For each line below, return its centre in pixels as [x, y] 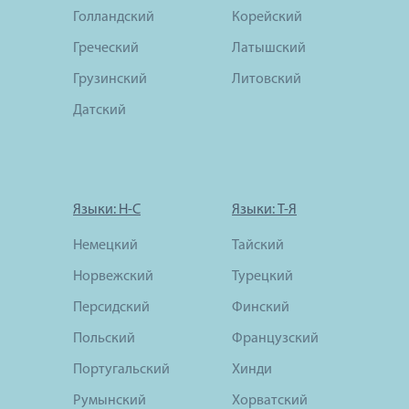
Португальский [121, 370]
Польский [104, 339]
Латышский [269, 49]
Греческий [106, 49]
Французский [275, 339]
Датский [100, 111]
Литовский [267, 80]
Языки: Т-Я [264, 210]
